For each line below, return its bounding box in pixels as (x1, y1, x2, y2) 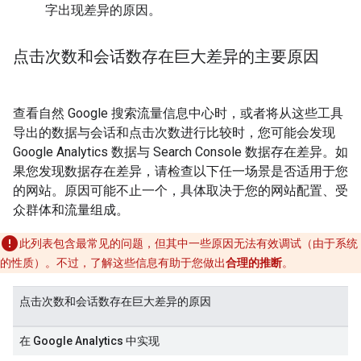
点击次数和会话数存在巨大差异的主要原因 (13, 47, 319, 68)
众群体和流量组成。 (13, 202, 129, 218)
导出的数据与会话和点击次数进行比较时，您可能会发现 (13, 125, 335, 141)
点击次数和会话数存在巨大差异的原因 (19, 295, 211, 309)
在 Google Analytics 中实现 (19, 334, 160, 348)
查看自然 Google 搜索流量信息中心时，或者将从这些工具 (13, 106, 343, 122)
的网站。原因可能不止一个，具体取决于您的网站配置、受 (13, 183, 348, 199)
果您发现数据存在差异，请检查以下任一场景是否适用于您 (13, 164, 348, 180)
